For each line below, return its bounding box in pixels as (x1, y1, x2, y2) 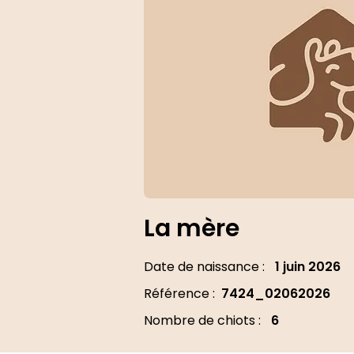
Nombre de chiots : (144, 311, 261, 330)
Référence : (144, 284, 215, 303)
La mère (144, 212, 239, 245)
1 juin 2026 (275, 258, 341, 276)
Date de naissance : (144, 258, 265, 276)
